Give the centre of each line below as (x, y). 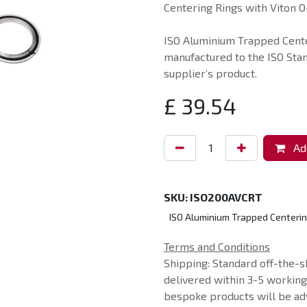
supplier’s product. (210, 73)
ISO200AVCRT (226, 197)
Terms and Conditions (217, 246)
